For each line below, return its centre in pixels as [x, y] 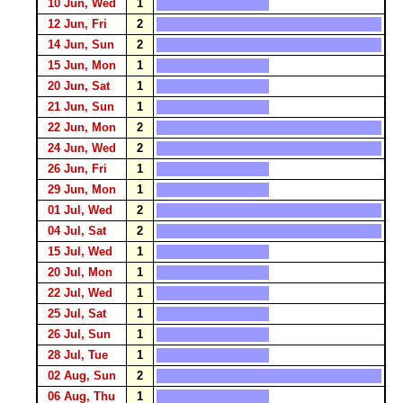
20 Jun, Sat [79, 86]
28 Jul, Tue [78, 355]
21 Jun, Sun [81, 107]
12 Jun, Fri [77, 24]
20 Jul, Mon [80, 272]
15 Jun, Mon [82, 65]
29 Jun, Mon [82, 189]
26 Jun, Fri [77, 169]
